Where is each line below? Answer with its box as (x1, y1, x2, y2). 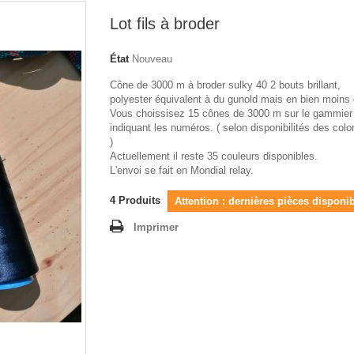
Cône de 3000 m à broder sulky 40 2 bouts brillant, (110, 79, 341, 91)
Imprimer (134, 221, 179, 233)
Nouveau (132, 53, 172, 65)
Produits (119, 194, 160, 206)
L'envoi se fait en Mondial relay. (110, 164, 254, 176)
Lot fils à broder (110, 15, 220, 32)
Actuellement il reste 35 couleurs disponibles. (110, 150, 318, 162)
